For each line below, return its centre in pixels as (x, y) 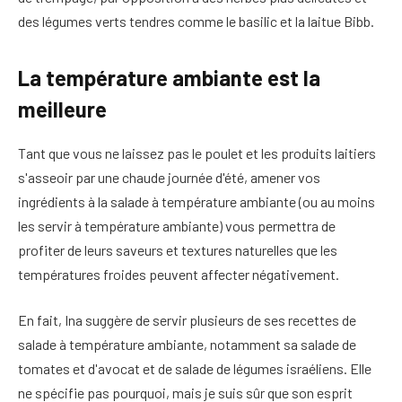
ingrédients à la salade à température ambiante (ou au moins (197, 201)
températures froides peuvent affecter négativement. (179, 274)
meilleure (62, 109)
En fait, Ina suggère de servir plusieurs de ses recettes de (187, 320)
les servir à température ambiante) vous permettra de (177, 225)
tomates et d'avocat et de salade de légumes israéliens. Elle (195, 369)
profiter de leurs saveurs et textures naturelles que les (178, 249)
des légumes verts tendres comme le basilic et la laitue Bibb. (196, 21)
